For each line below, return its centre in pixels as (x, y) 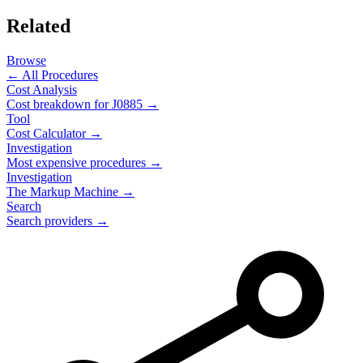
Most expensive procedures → (84, 162)
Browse (26, 60)
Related (38, 26)
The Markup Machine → (70, 192)
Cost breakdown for (59, 104)
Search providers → (58, 221)
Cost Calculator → (54, 133)
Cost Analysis (42, 90)
